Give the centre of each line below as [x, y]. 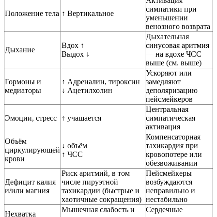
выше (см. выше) [174, 63]
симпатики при [171, 9]
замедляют [163, 82]
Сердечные [164, 210]
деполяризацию [172, 91]
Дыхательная [167, 37]
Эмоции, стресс [31, 118]
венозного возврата [178, 27]
